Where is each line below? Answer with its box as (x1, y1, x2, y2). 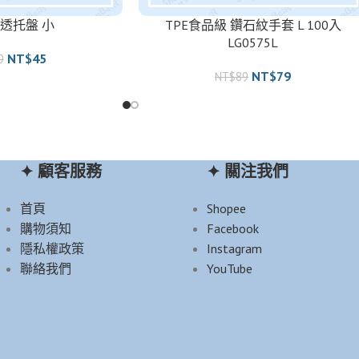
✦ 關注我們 (206, 160, 288, 182)
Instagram (206, 240, 262, 256)
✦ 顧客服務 (19, 160, 102, 182)
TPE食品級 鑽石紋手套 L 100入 (164, 16, 341, 33)
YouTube (206, 260, 252, 276)
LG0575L (228, 34, 279, 50)
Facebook (206, 220, 259, 236)
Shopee (206, 200, 246, 216)
